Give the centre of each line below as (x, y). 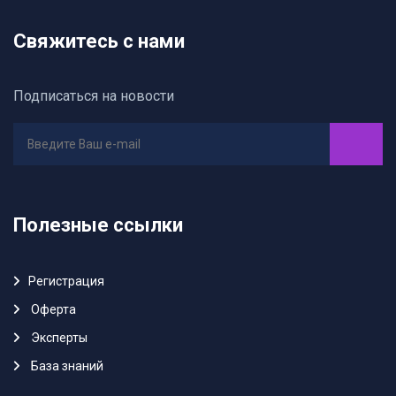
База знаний (67, 366)
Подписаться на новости (94, 95)
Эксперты (59, 337)
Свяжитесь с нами (99, 41)
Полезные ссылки (98, 225)
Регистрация (66, 281)
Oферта (53, 309)
